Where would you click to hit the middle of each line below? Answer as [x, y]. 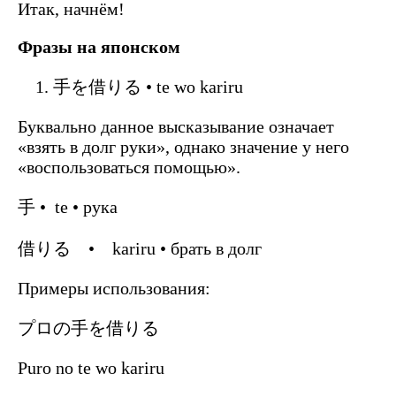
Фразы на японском [99, 46]
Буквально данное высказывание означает [176, 126]
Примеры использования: [114, 288]
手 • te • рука [68, 206]
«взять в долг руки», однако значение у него [183, 146]
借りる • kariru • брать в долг [140, 248]
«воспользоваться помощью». [129, 167]
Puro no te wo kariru [91, 367]
